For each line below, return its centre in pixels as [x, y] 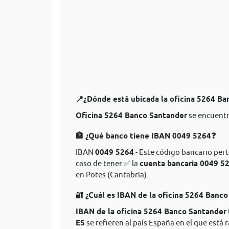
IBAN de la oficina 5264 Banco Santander [151, 212]
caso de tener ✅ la [108, 163]
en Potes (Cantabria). [112, 175]
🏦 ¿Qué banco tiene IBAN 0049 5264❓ [146, 136]
